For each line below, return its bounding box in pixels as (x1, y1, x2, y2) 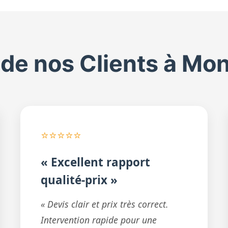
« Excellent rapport (41, 154, 151, 170)
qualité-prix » (41, 172, 118, 188)
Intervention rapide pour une (41, 214, 157, 226)
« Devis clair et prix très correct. (41, 198, 169, 210)
